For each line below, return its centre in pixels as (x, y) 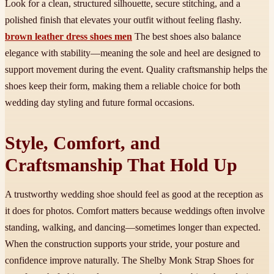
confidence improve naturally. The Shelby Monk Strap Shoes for (129, 261)
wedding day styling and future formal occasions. (100, 103)
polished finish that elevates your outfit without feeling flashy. (123, 20)
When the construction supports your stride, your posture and (122, 244)
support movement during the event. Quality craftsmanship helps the (136, 70)
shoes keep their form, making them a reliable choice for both (123, 86)
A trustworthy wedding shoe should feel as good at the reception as (134, 194)
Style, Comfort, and (83, 143)
